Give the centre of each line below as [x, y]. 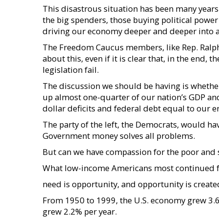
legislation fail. [71, 70]
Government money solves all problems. [119, 136]
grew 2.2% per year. [80, 211]
